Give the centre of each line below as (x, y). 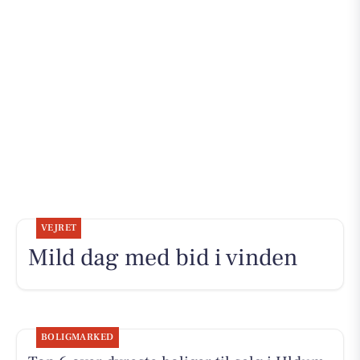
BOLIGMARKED (77, 337)
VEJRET (59, 228)
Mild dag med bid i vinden (163, 258)
